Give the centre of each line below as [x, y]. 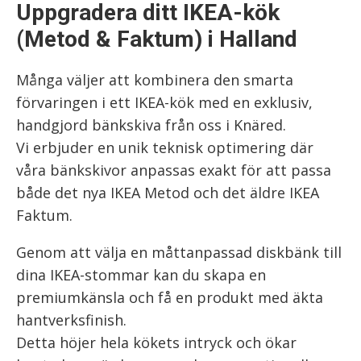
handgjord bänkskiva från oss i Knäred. [151, 125]
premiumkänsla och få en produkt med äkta [170, 297]
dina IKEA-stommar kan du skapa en [141, 275]
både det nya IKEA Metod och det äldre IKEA [168, 193]
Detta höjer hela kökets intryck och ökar [156, 342]
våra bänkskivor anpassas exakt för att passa [174, 170]
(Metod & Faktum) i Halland [157, 39]
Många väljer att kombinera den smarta [155, 80]
